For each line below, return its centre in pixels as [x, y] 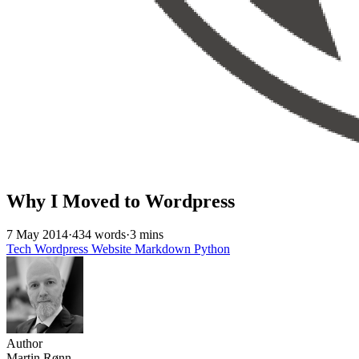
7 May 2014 [37, 235]
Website [113, 249]
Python [212, 249]
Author [24, 344]
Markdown [164, 249]
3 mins [147, 235]
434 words [99, 235]
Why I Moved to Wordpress [121, 201]
